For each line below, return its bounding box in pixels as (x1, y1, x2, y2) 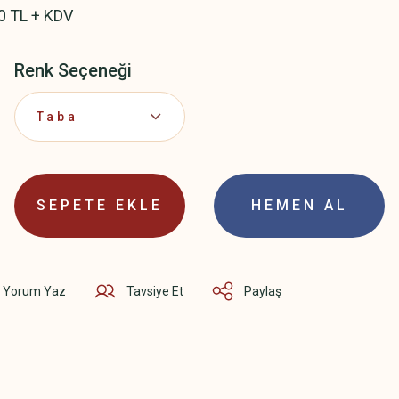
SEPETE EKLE (36, 197, 163, 214)
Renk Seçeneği (13, 60, 132, 81)
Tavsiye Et (126, 283, 183, 298)
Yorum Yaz (3, 283, 66, 298)
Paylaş (244, 283, 281, 298)
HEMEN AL (250, 197, 348, 214)
